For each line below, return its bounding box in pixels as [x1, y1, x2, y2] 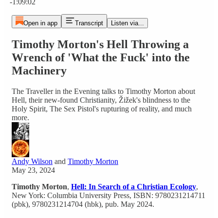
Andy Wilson [12, 157, 53, 165]
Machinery [12, 64, 67, 77]
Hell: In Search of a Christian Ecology [71, 182, 196, 191]
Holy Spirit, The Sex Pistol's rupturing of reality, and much [12, 104, 192, 113]
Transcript [74, 19, 103, 27]
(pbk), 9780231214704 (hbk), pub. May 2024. [12, 200, 154, 208]
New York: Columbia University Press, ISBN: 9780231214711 [12, 191, 205, 200]
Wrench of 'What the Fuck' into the [12, 51, 190, 64]
